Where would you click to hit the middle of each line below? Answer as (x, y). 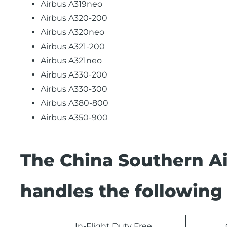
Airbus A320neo (72, 32)
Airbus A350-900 (74, 117)
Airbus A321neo (71, 61)
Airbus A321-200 (73, 46)
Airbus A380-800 (74, 103)
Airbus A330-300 (74, 89)
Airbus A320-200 (74, 18)
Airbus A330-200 (74, 75)
